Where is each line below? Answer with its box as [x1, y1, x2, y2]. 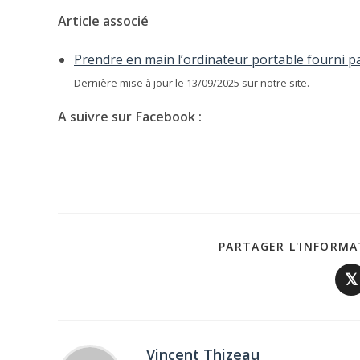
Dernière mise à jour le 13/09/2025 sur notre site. [74, 76, 309, 91]
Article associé [58, 12, 149, 31]
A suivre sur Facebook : [58, 108, 202, 126]
